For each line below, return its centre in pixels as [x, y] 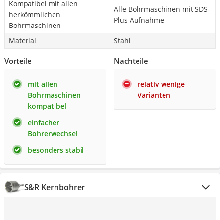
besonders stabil [56, 150]
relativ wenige [161, 84]
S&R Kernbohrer [55, 187]
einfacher [44, 123]
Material [23, 41]
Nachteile [131, 61]
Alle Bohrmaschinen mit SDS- [162, 9]
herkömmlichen [35, 14]
